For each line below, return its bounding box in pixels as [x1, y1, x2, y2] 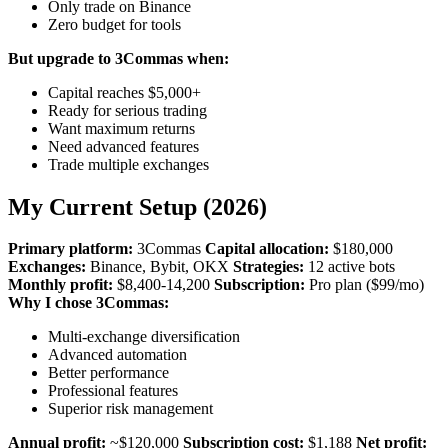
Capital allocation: [205, 240, 329, 258]
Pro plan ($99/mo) [305, 276, 424, 294]
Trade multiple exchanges [48, 155, 209, 173]
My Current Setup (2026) [8, 193, 267, 220]
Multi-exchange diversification [48, 328, 240, 346]
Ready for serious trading [48, 101, 207, 119]
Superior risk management [48, 400, 213, 418]
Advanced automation [48, 346, 187, 364]
